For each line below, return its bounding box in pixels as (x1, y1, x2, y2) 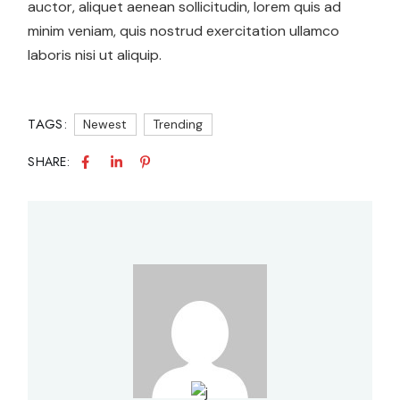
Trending (152, 116, 203, 133)
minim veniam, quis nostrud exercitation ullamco (28, 21, 340, 41)
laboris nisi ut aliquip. (28, 46, 162, 65)
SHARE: (28, 152, 71, 171)
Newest (82, 116, 127, 133)
